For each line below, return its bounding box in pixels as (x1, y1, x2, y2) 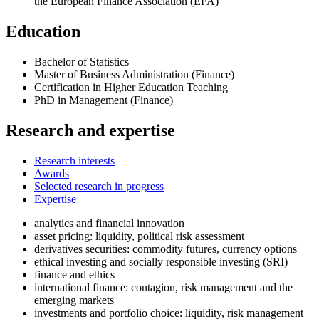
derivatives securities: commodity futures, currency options (34, 242, 297, 255)
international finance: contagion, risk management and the (34, 281, 293, 293)
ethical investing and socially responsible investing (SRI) (34, 255, 288, 268)
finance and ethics (34, 268, 115, 281)
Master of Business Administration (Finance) (34, 68, 234, 80)
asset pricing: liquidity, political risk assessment (34, 229, 244, 242)
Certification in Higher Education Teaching (34, 80, 228, 93)
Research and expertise (6, 120, 175, 140)
